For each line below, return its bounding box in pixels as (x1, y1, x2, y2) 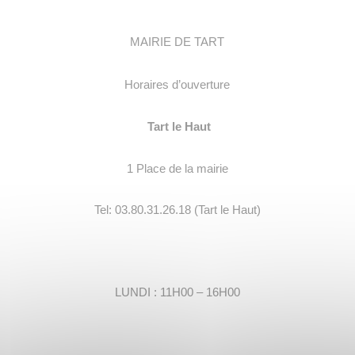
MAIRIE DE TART (130, 36, 225, 49)
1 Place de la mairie (126, 162, 228, 175)
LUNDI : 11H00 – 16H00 (114, 286, 240, 300)
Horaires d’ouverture (124, 78, 231, 91)
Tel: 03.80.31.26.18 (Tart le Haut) (94, 203, 261, 216)
